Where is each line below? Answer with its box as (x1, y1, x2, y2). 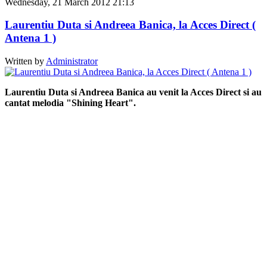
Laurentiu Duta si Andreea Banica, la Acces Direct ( (5, 18, 256, 32)
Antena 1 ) (5, 32, 56, 45)
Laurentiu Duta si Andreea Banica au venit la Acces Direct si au (5, 87, 262, 98)
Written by (5, 56, 46, 67)
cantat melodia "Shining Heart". (5, 98, 136, 108)
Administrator (46, 56, 98, 67)
